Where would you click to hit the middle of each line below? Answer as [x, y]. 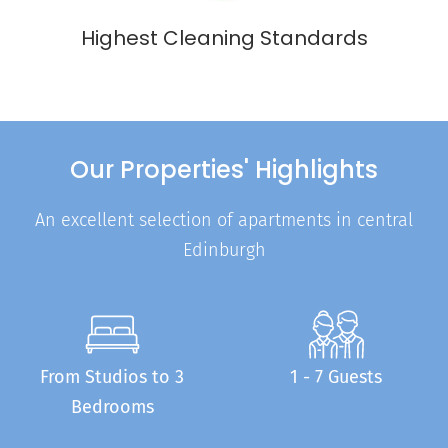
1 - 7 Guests [336, 376]
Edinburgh [224, 249]
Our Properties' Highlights [224, 169]
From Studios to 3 [112, 376]
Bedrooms [112, 406]
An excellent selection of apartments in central [224, 219]
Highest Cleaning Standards [224, 37]
